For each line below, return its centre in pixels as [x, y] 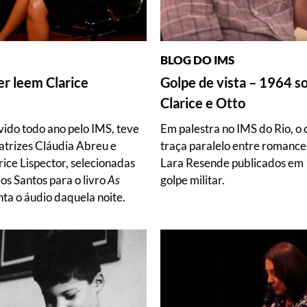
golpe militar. [193, 180]
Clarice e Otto [203, 102]
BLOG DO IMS [197, 60]
